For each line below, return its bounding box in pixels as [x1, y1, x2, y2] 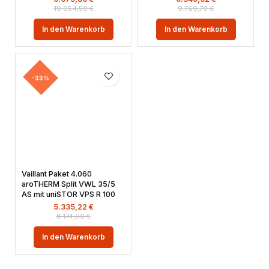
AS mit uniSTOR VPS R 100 [22, 190, 115, 199]
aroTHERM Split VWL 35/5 [22, 180, 115, 189]
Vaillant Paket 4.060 [22, 169, 92, 178]
